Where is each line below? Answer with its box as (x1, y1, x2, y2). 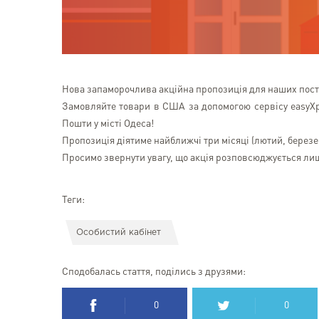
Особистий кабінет (76, 228, 161, 236)
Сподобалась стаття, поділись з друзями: (62, 267, 246, 277)
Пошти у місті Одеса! (62, 119, 154, 129)
